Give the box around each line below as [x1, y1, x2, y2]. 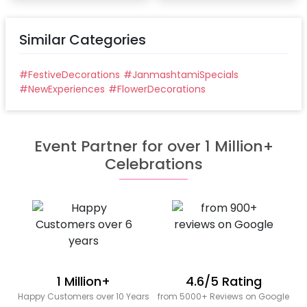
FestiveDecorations [28, 68, 120, 82]
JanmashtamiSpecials [132, 68, 238, 82]
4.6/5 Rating [185, 273, 262, 291]
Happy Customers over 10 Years [18, 291, 149, 303]
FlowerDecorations [117, 82, 206, 97]
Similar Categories [19, 30, 146, 50]
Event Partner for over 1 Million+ [34, 136, 273, 158]
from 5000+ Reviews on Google [158, 291, 289, 303]
